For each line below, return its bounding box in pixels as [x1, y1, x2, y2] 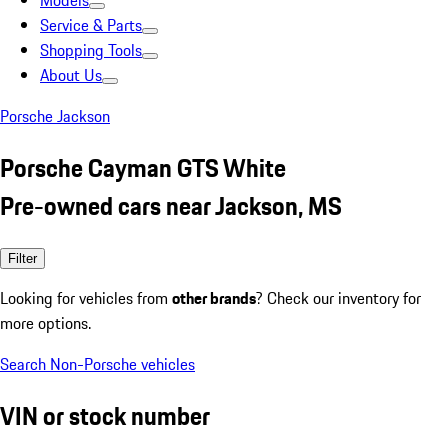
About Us [40, 63, 102, 87]
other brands [172, 285, 256, 310]
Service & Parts [40, 13, 142, 37]
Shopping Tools [40, 38, 142, 62]
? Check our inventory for [256, 285, 421, 310]
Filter [8, 250, 37, 266]
